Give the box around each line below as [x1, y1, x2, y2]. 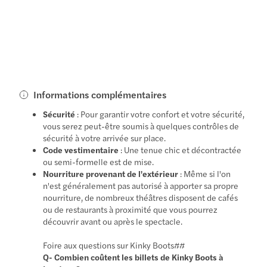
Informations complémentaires [33, 87, 167, 101]
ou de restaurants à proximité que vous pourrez [43, 203, 218, 215]
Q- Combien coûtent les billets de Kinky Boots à [43, 250, 224, 263]
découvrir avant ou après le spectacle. [43, 215, 183, 227]
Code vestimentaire [43, 143, 119, 156]
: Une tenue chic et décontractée [119, 143, 242, 156]
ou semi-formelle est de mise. [43, 155, 154, 167]
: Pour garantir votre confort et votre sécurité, [75, 107, 245, 120]
